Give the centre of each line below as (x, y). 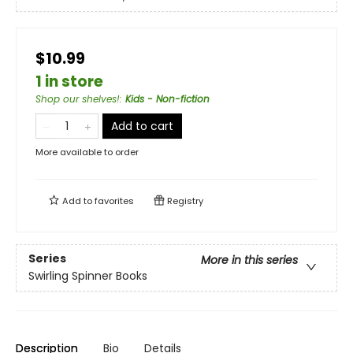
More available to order (87, 152)
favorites (114, 201)
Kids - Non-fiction (167, 99)
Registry (184, 201)
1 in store (69, 82)
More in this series (249, 260)
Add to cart (142, 126)
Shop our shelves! (78, 99)
